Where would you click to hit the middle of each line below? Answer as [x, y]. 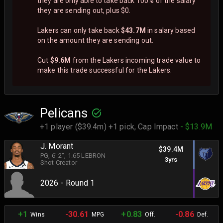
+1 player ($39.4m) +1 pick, [89, 126]
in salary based [170, 30]
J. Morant [57, 146]
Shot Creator [59, 163]
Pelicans [64, 113]
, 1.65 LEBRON [85, 156]
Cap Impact [159, 126]
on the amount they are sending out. [96, 40]
